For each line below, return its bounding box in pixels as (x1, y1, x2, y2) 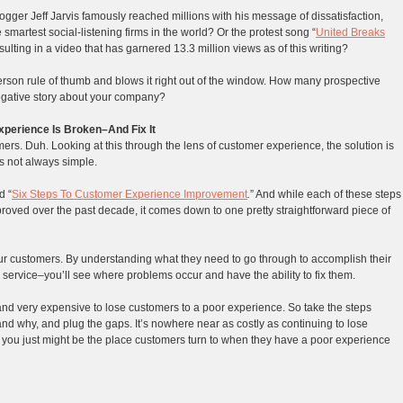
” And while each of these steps (250, 188, 401, 201)
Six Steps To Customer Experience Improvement (12, 188, 247, 201)
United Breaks (316, 26, 385, 40)
